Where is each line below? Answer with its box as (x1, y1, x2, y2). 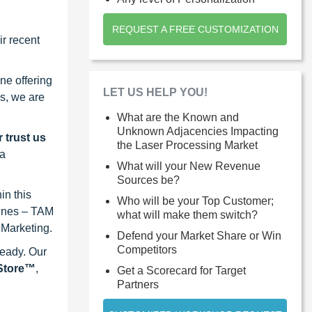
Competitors (117, 243, 177, 256)
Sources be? (117, 173, 180, 186)
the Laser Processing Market (117, 139, 258, 151)
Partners (117, 278, 159, 290)
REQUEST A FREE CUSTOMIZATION (111, 23, 279, 35)
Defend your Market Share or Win (117, 229, 281, 242)
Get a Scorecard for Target (117, 264, 246, 276)
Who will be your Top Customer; (117, 194, 274, 207)
